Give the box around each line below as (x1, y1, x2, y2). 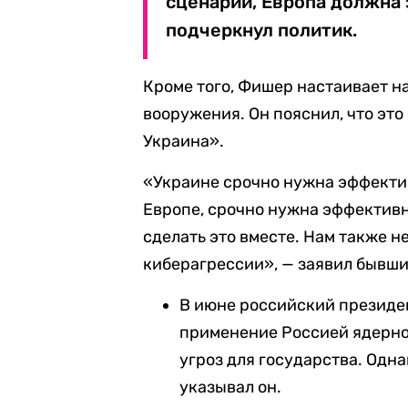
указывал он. (179, 377, 282, 397)
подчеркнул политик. (166, 19, 358, 41)
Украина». (143, 131, 225, 151)
